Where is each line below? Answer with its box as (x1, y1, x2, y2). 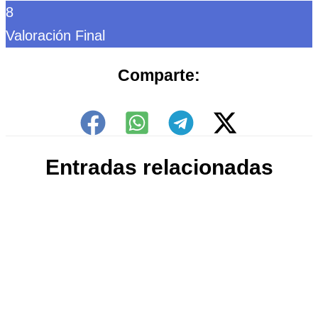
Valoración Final (6, 27, 105, 43)
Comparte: (118, 65, 200, 84)
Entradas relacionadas (45, 155, 273, 179)
